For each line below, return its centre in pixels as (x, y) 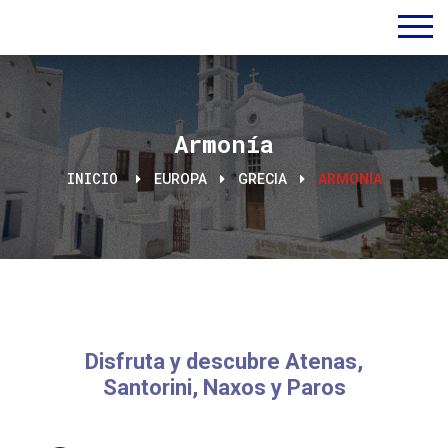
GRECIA (262, 179)
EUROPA (180, 179)
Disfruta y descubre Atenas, (224, 361)
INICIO (96, 178)
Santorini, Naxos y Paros (224, 387)
